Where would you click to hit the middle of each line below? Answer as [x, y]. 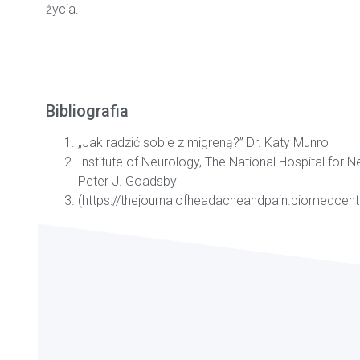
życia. [62, 10]
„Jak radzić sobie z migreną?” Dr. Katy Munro [203, 143]
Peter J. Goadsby [127, 182]
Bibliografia [87, 111]
